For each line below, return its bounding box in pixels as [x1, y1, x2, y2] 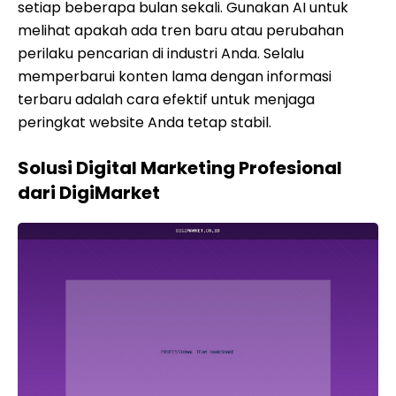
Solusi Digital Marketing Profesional [18, 156, 342, 180]
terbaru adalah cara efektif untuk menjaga [18, 89, 315, 110]
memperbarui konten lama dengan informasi [18, 66, 331, 87]
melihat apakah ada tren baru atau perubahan [18, 20, 344, 41]
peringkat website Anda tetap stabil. [18, 112, 271, 133]
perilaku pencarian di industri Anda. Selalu [18, 43, 304, 64]
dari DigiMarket [18, 180, 160, 205]
